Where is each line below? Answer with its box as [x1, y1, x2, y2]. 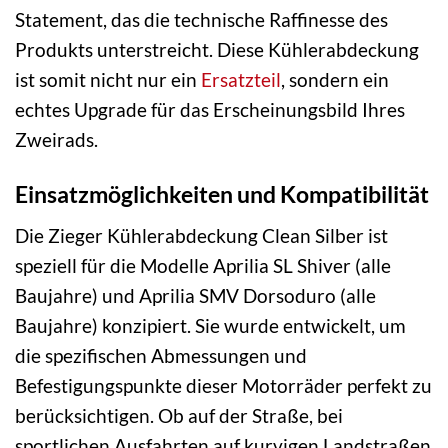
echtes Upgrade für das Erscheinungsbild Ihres [15, 98, 405, 122]
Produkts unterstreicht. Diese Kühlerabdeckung [15, 38, 419, 62]
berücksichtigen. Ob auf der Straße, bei [15, 403, 343, 427]
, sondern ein [281, 68, 389, 92]
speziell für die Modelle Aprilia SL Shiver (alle [15, 253, 391, 277]
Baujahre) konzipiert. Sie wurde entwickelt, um [15, 313, 406, 337]
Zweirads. [15, 128, 98, 152]
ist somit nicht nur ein [15, 68, 201, 92]
